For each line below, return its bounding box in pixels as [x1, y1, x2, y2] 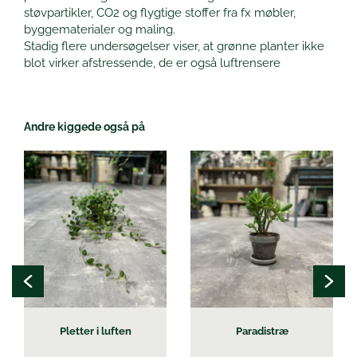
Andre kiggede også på [24, 120, 145, 134]
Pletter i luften [59, 325, 131, 338]
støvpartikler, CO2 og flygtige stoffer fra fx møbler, [24, 6, 296, 21]
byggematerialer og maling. [24, 22, 175, 37]
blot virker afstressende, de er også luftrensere [24, 56, 280, 71]
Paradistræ [235, 325, 288, 338]
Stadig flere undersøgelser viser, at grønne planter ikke [24, 39, 324, 54]
